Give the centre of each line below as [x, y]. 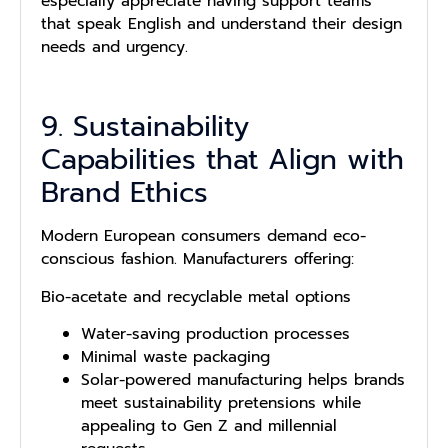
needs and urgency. [114, 46]
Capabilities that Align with [222, 160]
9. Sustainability [145, 127]
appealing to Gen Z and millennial [209, 426]
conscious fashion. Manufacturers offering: [197, 259]
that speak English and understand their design [221, 23]
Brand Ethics [124, 193]
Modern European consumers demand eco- [203, 236]
